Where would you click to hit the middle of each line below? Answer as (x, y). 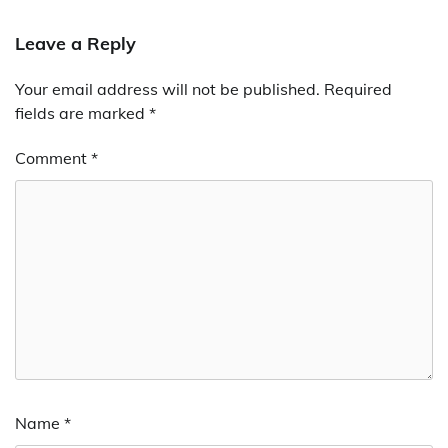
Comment (53, 158)
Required (358, 89)
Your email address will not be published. (167, 89)
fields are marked (82, 113)
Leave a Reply (75, 44)
